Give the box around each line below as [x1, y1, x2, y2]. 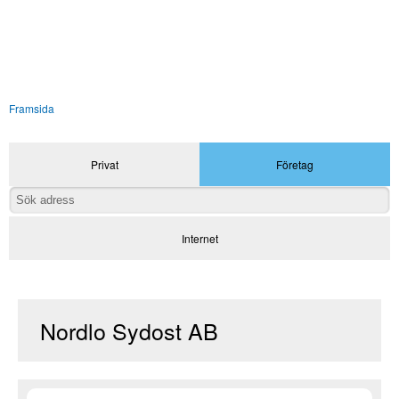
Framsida [9, 101, 54, 117]
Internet [181, 231, 218, 247]
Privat [90, 157, 118, 173]
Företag [276, 157, 313, 173]
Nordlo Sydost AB [40, 313, 218, 346]
